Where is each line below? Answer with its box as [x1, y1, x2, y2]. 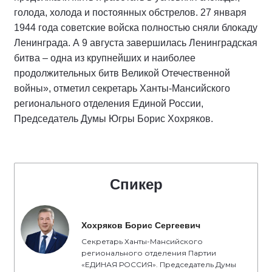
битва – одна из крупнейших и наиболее [14, 53, 195, 63]
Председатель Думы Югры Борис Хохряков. [14, 114, 213, 124]
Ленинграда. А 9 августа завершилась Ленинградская [14, 38, 257, 48]
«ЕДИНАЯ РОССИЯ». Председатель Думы [81, 260, 236, 269]
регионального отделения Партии [81, 248, 216, 257]
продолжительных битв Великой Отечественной [14, 68, 230, 78]
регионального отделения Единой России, [14, 98, 203, 109]
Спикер [109, 176, 163, 192]
